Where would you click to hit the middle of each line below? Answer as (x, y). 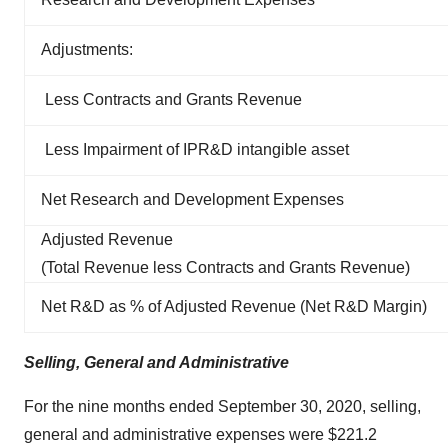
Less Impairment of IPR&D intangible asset (197, 149)
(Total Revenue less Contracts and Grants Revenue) (225, 267)
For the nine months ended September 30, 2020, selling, (222, 406)
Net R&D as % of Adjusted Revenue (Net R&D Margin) (234, 306)
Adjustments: (87, 49)
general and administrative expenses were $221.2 (200, 434)
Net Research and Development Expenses (192, 199)
